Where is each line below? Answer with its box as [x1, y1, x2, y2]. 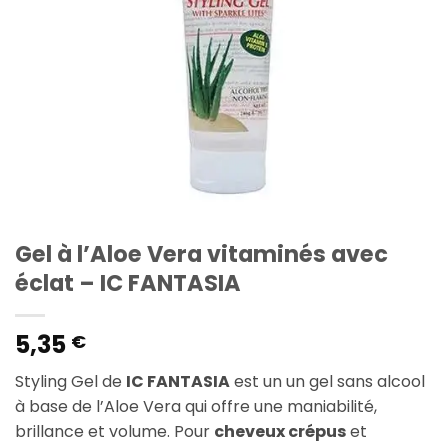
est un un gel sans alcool [230, 370, 425, 394]
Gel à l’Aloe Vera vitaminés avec [15, 238, 388, 271]
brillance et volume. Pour [15, 420, 214, 444]
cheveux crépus [214, 420, 346, 444]
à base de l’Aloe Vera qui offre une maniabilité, [15, 395, 377, 419]
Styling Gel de [15, 370, 126, 394]
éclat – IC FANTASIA [15, 267, 241, 300]
